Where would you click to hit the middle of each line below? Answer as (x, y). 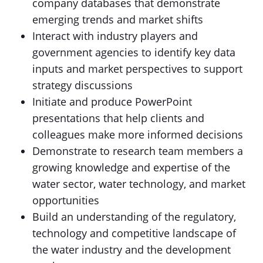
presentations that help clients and (118, 118)
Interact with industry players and (115, 36)
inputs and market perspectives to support (137, 69)
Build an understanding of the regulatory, (134, 217)
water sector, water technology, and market (139, 184)
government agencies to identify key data (134, 52)
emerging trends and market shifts (118, 19)
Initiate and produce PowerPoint (112, 102)
